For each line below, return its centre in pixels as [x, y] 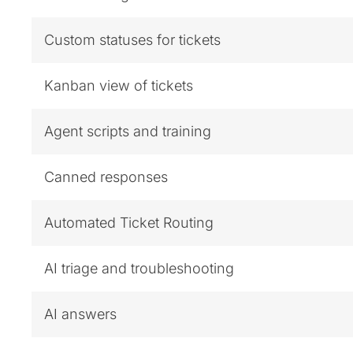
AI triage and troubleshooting [139, 268]
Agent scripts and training [128, 131]
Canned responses [106, 176]
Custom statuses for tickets [132, 39]
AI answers [80, 314]
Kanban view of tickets [119, 85]
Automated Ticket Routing [129, 222]
